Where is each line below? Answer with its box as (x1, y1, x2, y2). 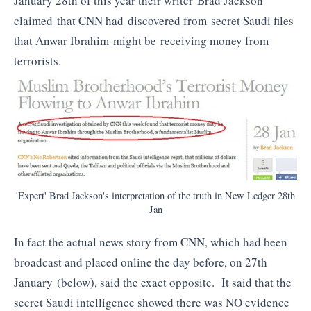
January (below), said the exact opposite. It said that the (14, 274, 292, 290)
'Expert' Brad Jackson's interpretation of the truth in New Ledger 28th (16, 188, 295, 202)
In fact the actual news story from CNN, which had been (14, 233, 287, 250)
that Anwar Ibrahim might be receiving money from (14, 32, 269, 49)
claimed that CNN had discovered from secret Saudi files (14, 12, 294, 28)
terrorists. (14, 52, 61, 69)
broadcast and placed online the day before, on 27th (14, 253, 267, 270)
